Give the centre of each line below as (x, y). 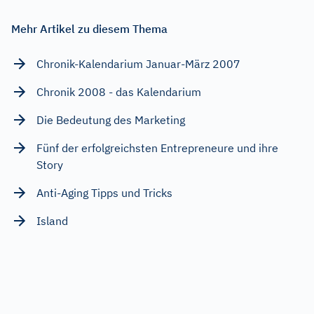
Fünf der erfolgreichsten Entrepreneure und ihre (157, 148)
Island (52, 221)
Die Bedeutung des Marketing (111, 120)
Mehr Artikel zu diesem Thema (89, 29)
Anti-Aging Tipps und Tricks (104, 193)
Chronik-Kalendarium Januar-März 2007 (138, 64)
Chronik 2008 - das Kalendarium (119, 92)
